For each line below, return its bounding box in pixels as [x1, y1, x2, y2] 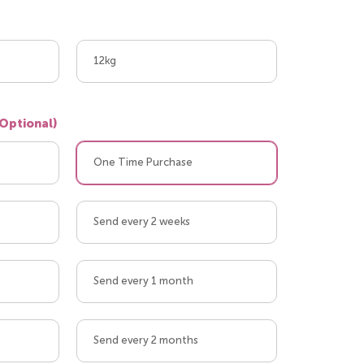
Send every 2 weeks [93, 217, 190, 228]
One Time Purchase [93, 158, 193, 169]
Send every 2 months [93, 336, 198, 347]
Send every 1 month [93, 276, 193, 288]
